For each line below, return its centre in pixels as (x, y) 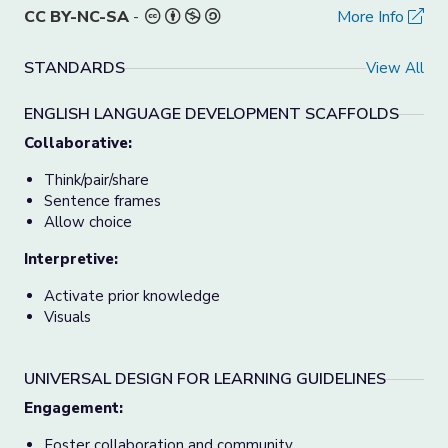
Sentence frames (102, 201)
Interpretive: (71, 259)
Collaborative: (78, 143)
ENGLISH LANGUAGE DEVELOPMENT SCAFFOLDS (211, 114)
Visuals (67, 317)
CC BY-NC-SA (76, 17)
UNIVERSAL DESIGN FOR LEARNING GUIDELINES (205, 379)
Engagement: (73, 408)
